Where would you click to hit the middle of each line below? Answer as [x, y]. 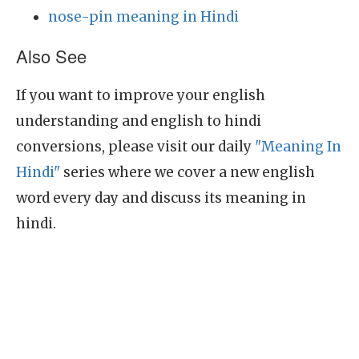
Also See [51, 56]
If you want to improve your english [141, 95]
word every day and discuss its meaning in [161, 198]
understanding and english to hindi [139, 121]
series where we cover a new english [188, 172]
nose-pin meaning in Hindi [143, 17]
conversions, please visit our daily [135, 147]
